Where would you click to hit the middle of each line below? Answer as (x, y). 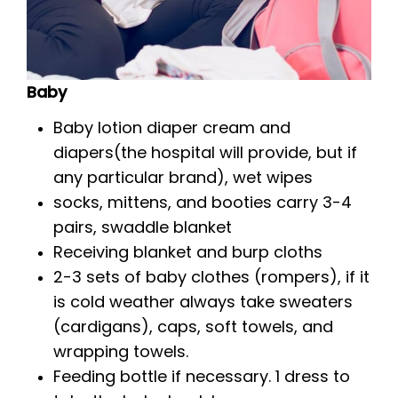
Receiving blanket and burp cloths (188, 252)
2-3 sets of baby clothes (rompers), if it (211, 277)
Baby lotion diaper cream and (172, 128)
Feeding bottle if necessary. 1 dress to (202, 377)
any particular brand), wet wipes (183, 178)
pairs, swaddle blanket (143, 227)
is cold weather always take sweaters (203, 302)
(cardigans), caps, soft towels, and (193, 327)
